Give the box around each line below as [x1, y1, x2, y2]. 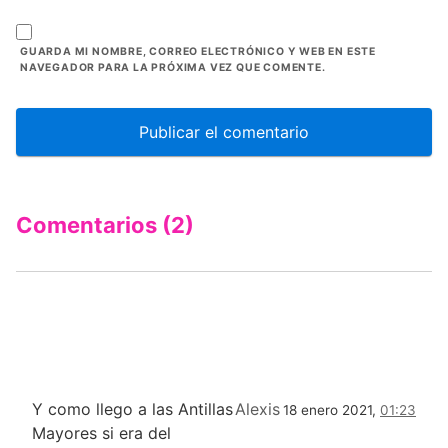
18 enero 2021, [283, 402, 380, 419]
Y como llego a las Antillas [32, 399, 233, 420]
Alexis [235, 399, 280, 420]
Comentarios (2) [16, 212, 194, 239]
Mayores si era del [32, 423, 171, 444]
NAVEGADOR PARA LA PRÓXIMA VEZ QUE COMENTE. [20, 61, 326, 75]
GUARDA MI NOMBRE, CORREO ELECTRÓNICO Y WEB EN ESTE [20, 45, 376, 59]
